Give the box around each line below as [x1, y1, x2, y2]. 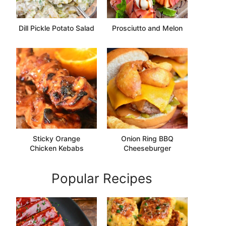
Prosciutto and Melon [112, 23, 183, 32]
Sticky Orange [33, 134, 80, 143]
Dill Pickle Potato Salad [19, 23, 94, 32]
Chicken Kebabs [29, 143, 84, 152]
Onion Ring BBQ [121, 134, 174, 143]
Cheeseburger [124, 143, 171, 152]
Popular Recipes [51, 170, 152, 186]
